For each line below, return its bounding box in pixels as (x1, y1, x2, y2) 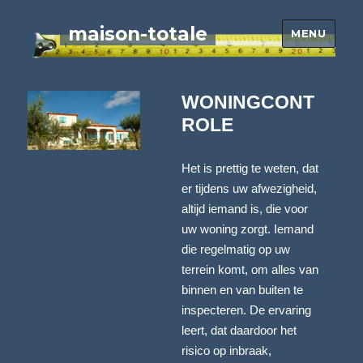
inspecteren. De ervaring (181, 303, 311, 317)
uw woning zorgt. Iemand (181, 222, 314, 236)
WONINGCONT (181, 91, 314, 113)
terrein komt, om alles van (181, 263, 318, 276)
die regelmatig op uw (181, 242, 290, 256)
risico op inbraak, (181, 344, 271, 357)
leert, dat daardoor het (181, 323, 297, 337)
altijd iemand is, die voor (181, 202, 308, 216)
